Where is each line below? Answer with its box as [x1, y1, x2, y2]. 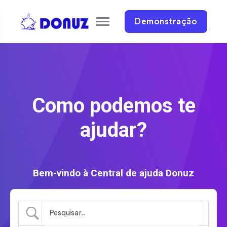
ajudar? [80, 118, 147, 142]
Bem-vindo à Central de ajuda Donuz [33, 167, 194, 179]
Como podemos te [31, 94, 196, 118]
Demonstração [135, 17, 197, 26]
